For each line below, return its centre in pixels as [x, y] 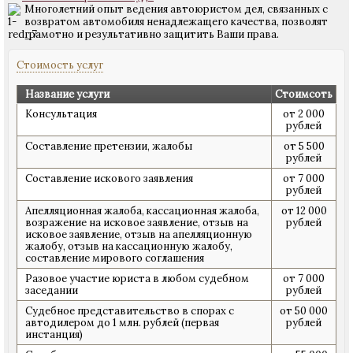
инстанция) [54, 334]
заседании [52, 290]
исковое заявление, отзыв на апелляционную [139, 234]
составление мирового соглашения [115, 258]
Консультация [61, 114]
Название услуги [67, 94]
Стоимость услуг [60, 65]
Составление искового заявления [109, 178]
